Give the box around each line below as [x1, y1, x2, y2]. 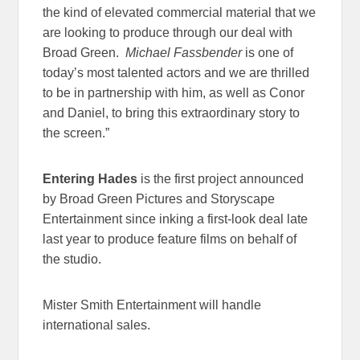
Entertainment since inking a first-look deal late [43, 211, 309, 226]
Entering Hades [43, 171, 138, 186]
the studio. [43, 252, 102, 266]
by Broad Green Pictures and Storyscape [43, 191, 276, 206]
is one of [242, 45, 294, 59]
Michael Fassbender [125, 45, 243, 59]
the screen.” [43, 125, 110, 140]
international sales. [43, 317, 151, 332]
